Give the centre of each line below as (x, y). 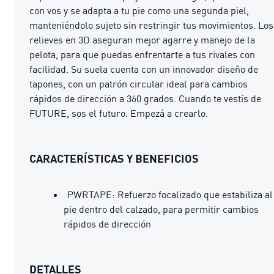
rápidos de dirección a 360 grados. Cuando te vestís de (145, 98)
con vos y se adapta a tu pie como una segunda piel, (139, 10)
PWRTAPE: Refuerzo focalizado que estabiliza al (170, 194)
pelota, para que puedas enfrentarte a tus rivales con (142, 54)
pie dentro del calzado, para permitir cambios (161, 209)
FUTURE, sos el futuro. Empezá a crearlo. (119, 113)
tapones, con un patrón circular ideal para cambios (139, 83)
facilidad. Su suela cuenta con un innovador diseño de (144, 69)
